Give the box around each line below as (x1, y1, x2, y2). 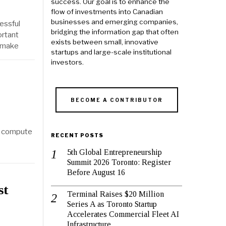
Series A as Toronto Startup (67, 200, 157, 209)
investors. (51, 58, 84, 67)
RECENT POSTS (51, 132, 103, 139)
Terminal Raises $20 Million (67, 190, 164, 199)
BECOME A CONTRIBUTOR (70, 97, 163, 103)
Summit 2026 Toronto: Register (67, 158, 171, 167)
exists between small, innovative (51, 38, 158, 46)
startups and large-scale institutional (51, 48, 172, 56)
